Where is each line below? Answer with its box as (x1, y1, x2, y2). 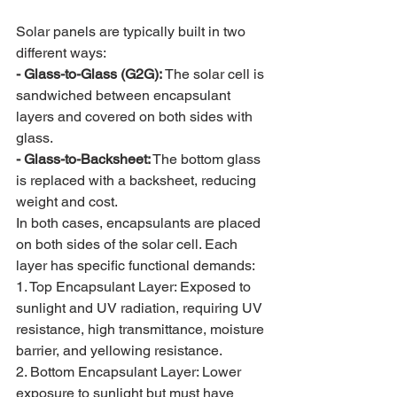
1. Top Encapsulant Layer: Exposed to (16, 278, 254, 295)
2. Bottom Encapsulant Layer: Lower (16, 363, 245, 380)
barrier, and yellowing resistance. (16, 342, 222, 359)
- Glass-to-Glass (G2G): (16, 66, 162, 82)
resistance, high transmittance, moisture (16, 321, 268, 338)
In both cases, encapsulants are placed (16, 214, 264, 231)
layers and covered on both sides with (16, 108, 256, 125)
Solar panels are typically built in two (16, 23, 249, 40)
